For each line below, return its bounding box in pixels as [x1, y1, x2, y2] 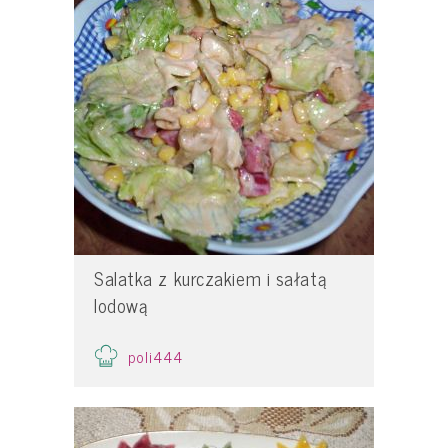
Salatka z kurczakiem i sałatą [94, 262, 327, 293]
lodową [94, 289, 148, 320]
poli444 [128, 345, 184, 370]
